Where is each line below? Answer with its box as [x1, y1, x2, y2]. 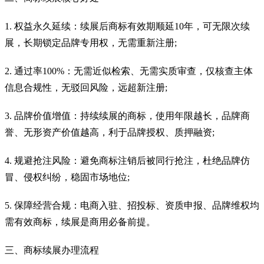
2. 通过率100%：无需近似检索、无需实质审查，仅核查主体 [5, 65, 253, 76]
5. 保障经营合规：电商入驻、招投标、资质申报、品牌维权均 [5, 200, 259, 210]
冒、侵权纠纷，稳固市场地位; [5, 171, 130, 182]
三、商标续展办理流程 [5, 245, 99, 255]
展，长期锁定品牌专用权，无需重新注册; [5, 37, 177, 48]
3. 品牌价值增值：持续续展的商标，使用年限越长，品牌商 [5, 110, 250, 121]
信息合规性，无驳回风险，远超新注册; [5, 82, 167, 93]
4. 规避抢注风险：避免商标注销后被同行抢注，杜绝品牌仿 [5, 155, 250, 166]
